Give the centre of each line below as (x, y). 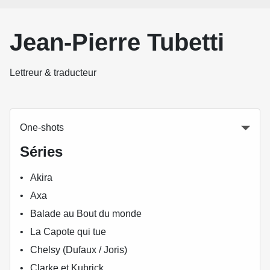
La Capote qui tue (68, 232)
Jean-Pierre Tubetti (117, 42)
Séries (41, 152)
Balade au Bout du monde (86, 214)
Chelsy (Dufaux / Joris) (79, 250)
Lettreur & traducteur (53, 73)
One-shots (42, 127)
